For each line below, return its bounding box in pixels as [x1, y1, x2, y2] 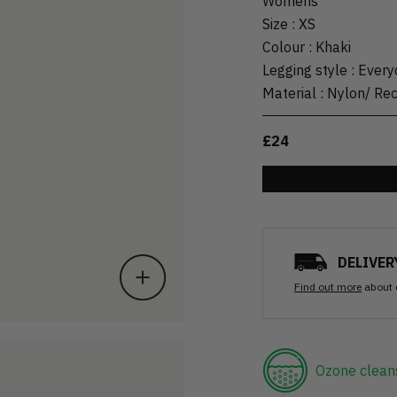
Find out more [294, 279, 362, 293]
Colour [262, 37, 305, 56]
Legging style [262, 60, 347, 79]
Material [262, 83, 316, 102]
